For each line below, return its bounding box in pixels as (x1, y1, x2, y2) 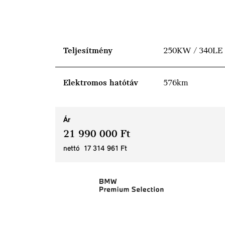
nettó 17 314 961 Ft (63, 145, 127, 153)
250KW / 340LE (163, 46, 222, 56)
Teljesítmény (63, 46, 113, 56)
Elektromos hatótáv (63, 78, 138, 88)
